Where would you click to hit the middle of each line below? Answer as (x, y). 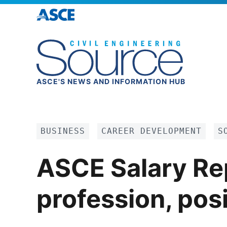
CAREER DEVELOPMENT (152, 131)
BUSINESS (63, 131)
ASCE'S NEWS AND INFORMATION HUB (111, 81)
